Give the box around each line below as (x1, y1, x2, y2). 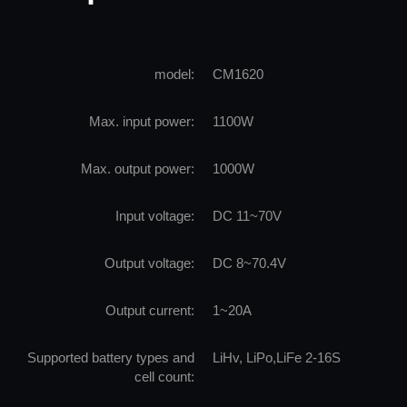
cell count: (134, 368, 194, 384)
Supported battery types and (27, 349, 194, 365)
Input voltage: (115, 207, 194, 223)
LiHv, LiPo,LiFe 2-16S (213, 349, 341, 365)
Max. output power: (81, 160, 194, 176)
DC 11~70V (213, 207, 282, 223)
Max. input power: (89, 113, 194, 129)
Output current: (105, 302, 194, 318)
